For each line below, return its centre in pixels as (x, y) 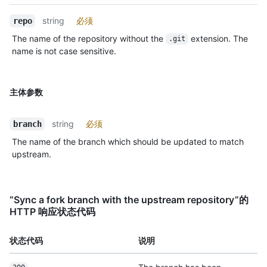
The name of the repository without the (89, 38)
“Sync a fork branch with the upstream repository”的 (129, 199)
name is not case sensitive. (64, 51)
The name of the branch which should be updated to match (128, 141)
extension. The (219, 38)
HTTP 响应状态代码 (52, 211)
